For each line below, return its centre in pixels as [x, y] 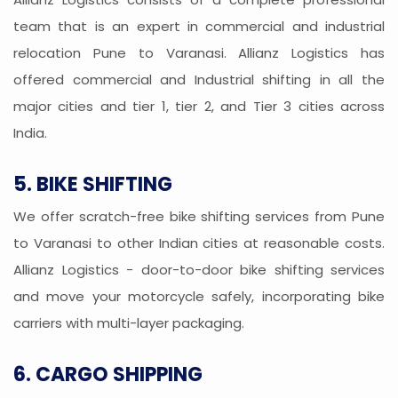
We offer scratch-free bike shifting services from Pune [199, 217]
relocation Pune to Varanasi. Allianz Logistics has [199, 53]
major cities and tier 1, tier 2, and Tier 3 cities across [199, 107]
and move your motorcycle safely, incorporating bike [199, 297]
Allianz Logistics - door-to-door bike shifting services [199, 270]
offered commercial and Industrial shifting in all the [199, 80]
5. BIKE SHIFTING [93, 185]
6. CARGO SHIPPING [108, 375]
